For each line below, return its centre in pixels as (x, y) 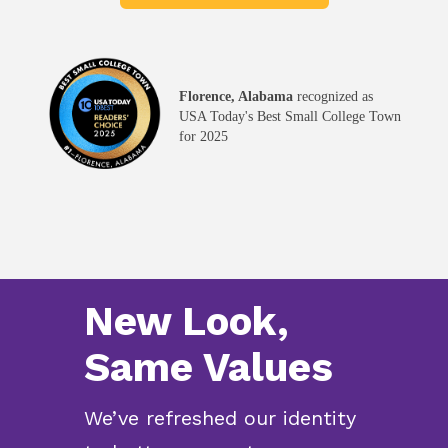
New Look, (186, 322)
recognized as (333, 97)
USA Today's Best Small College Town (290, 117)
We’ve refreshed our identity (220, 418)
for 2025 (203, 137)
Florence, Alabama (236, 97)
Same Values (208, 368)
